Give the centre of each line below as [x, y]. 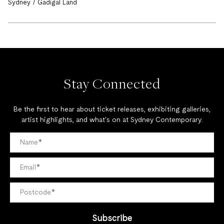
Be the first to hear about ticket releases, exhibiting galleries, [112, 110]
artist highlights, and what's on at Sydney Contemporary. [112, 120]
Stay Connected [112, 83]
